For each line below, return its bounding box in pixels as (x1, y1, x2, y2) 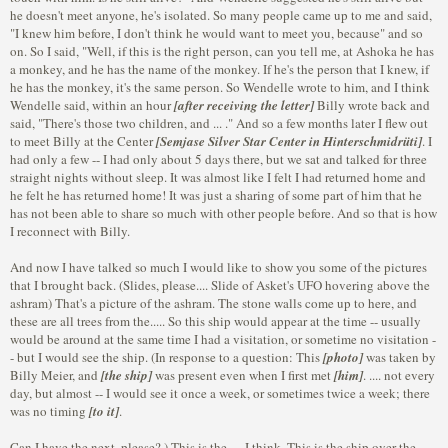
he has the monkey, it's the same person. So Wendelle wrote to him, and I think (10, 78, 430, 96)
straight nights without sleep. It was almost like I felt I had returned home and (10, 168, 426, 186)
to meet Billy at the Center (10, 132, 156, 150)
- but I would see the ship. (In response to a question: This (10, 348, 323, 366)
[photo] (323, 348, 363, 366)
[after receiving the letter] (174, 96, 314, 114)
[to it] (89, 402, 119, 420)
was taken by (363, 348, 436, 366)
